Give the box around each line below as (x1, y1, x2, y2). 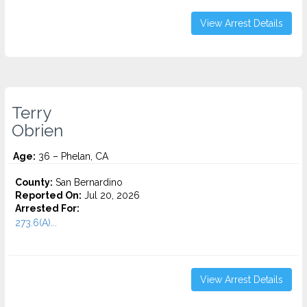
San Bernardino (53, 177, 123, 188)
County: (15, 177, 53, 188)
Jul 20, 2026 (82, 190, 140, 201)
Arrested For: (15, 203, 79, 214)
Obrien (12, 121, 63, 140)
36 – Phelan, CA (36, 151, 108, 162)
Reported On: (15, 190, 82, 201)
